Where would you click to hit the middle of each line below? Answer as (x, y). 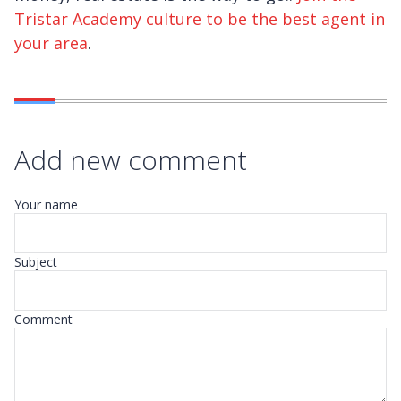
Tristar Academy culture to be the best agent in (200, 19)
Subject (36, 262)
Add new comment (131, 160)
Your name (46, 205)
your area (51, 43)
